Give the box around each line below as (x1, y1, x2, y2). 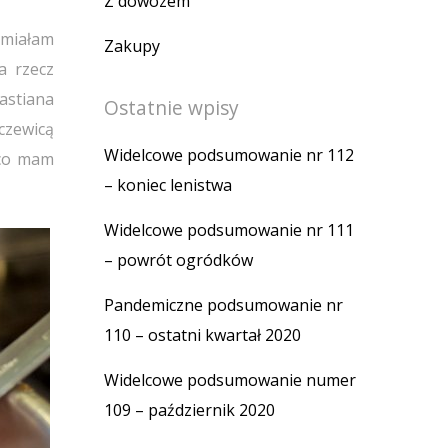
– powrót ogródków (104, 248, 253, 271)
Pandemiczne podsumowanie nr (104, 293, 343, 316)
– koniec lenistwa (104, 173, 232, 196)
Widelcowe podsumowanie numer (104, 368, 356, 391)
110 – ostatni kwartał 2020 (104, 323, 301, 346)
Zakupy (104, 34, 160, 57)
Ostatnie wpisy (104, 93, 239, 121)
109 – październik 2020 (104, 398, 275, 421)
